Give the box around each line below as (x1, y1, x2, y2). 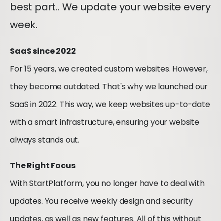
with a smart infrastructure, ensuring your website (10, 116, 199, 128)
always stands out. (10, 134, 80, 146)
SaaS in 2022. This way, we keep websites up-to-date (10, 99, 210, 110)
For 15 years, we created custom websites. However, (10, 63, 208, 74)
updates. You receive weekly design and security (10, 195, 193, 207)
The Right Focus (10, 160, 75, 171)
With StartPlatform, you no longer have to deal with (10, 178, 205, 189)
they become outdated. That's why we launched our (10, 81, 208, 92)
